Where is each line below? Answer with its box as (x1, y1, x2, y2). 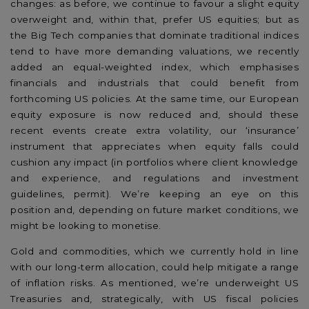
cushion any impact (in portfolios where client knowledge (10, 157, 299, 168)
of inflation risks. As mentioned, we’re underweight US (10, 277, 299, 288)
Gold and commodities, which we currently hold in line (10, 245, 299, 257)
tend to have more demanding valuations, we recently (10, 46, 299, 57)
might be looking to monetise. (10, 220, 161, 232)
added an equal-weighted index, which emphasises (10, 61, 299, 73)
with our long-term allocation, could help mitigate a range (10, 261, 299, 272)
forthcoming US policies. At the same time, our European (10, 93, 299, 105)
